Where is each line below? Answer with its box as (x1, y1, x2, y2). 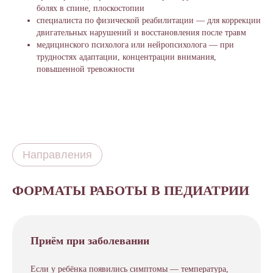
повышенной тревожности (37, 65, 135, 74)
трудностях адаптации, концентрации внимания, (37, 52, 216, 62)
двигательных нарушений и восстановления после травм (37, 28, 246, 37)
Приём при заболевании (30, 235, 149, 247)
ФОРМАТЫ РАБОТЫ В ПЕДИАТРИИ (12, 183, 249, 198)
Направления (23, 149, 92, 161)
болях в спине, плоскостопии (37, 4, 144, 13)
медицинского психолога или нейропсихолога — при (37, 40, 234, 49)
